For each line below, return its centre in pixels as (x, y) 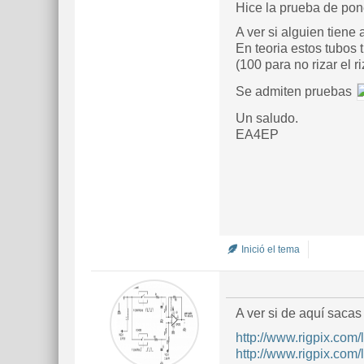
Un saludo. (267, 118)
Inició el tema (269, 249)
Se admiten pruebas (295, 91)
